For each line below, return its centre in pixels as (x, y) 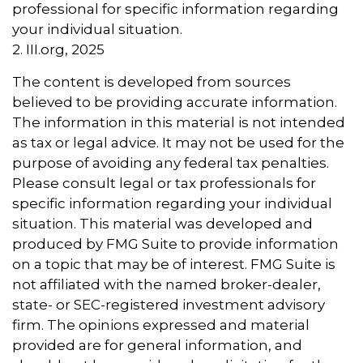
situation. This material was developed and (162, 224)
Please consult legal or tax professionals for (164, 184)
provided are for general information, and (157, 346)
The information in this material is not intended (179, 123)
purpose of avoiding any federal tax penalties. (171, 163)
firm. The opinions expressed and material (161, 325)
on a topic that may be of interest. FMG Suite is (174, 265)
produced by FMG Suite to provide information (175, 244)
